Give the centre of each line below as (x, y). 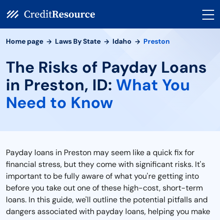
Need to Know (59, 103)
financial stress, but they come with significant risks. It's (106, 164)
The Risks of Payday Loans (106, 67)
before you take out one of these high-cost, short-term (104, 188)
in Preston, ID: (61, 85)
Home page (25, 41)
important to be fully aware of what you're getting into (102, 176)
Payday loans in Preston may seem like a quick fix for (100, 152)
